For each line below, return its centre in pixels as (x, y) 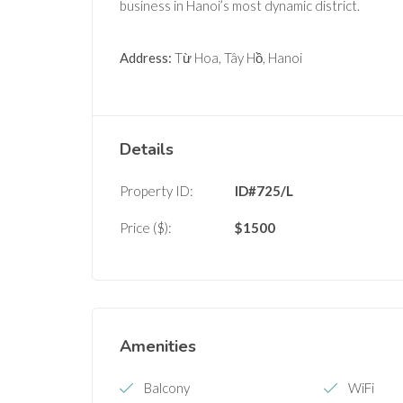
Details (147, 150)
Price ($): (146, 228)
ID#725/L (264, 191)
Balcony (167, 388)
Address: (146, 58)
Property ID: (157, 191)
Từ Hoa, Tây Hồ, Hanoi (237, 58)
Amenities (158, 347)
